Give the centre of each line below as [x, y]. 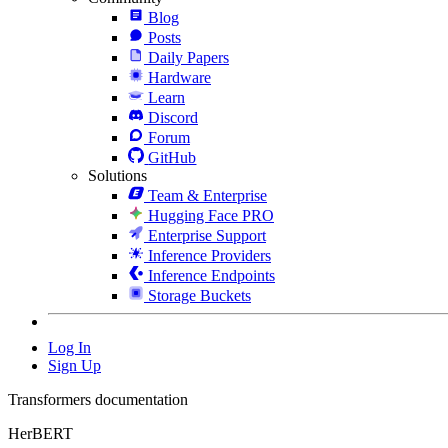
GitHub [172, 157]
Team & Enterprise [207, 195]
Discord [173, 117]
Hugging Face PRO [211, 215]
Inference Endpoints [211, 275]
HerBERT [40, 433]
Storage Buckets [199, 295]
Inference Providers [209, 255]
